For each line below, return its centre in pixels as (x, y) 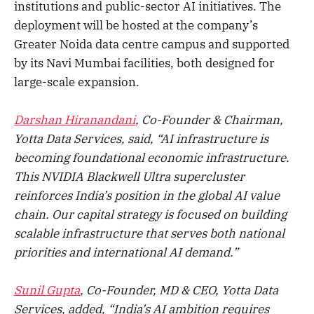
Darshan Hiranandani (75, 120)
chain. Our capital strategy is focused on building (150, 214)
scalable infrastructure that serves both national (149, 233)
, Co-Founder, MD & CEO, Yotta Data (179, 291)
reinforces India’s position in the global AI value (147, 195)
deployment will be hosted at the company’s (136, 25)
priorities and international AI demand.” (126, 252)
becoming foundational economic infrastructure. (152, 157)
